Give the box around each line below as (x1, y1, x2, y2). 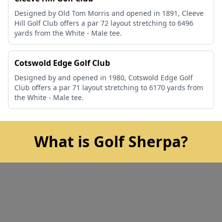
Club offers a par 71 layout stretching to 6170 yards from (14, 83, 203, 92)
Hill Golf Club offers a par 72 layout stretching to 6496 (14, 18, 193, 28)
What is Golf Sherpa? (34, 131, 188, 152)
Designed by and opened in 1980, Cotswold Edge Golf (14, 73, 193, 82)
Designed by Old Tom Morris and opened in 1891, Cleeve (14, 8, 204, 18)
